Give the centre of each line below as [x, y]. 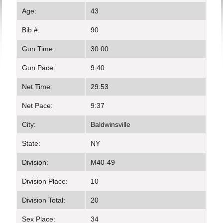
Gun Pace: [39, 68]
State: [31, 143]
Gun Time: [39, 49]
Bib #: [31, 30]
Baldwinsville [111, 124]
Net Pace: [38, 106]
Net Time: [37, 87]
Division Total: [44, 200]
